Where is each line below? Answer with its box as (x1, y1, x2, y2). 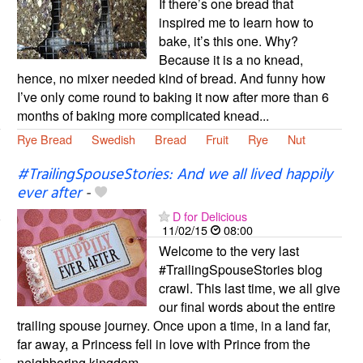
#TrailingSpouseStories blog (158, 259, 322, 279)
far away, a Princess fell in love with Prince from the (16, 334, 310, 353)
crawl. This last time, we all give (158, 278, 340, 297)
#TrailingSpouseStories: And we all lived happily (16, 162, 332, 187)
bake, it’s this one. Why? (158, 31, 298, 50)
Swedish (91, 130, 135, 147)
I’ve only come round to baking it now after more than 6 (16, 87, 329, 106)
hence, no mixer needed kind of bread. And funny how (16, 68, 326, 88)
